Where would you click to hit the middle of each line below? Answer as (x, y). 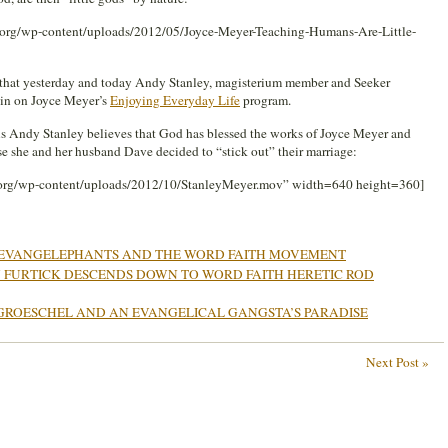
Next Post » (397, 361)
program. (265, 100)
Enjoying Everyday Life (175, 100)
